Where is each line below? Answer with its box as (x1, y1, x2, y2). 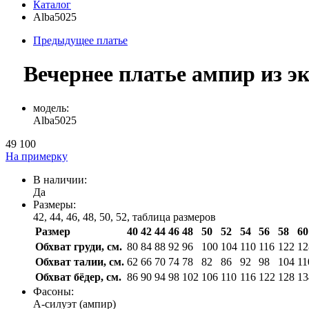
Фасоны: (33, 285, 74, 297)
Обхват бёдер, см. (35, 270, 121, 283)
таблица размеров (132, 210, 216, 223)
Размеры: (33, 198, 76, 210)
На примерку (6, 150, 68, 162)
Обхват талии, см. (35, 255, 124, 268)
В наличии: (33, 173, 87, 186)
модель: (33, 101, 69, 114)
